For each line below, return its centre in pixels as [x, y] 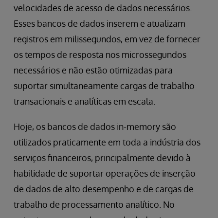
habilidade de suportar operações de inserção [105, 173]
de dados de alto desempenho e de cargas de [104, 189]
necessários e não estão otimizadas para [93, 70]
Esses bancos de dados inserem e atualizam [100, 23]
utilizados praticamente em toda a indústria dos [107, 142]
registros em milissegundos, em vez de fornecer [107, 39]
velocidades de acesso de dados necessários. [103, 8]
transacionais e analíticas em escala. [84, 101]
